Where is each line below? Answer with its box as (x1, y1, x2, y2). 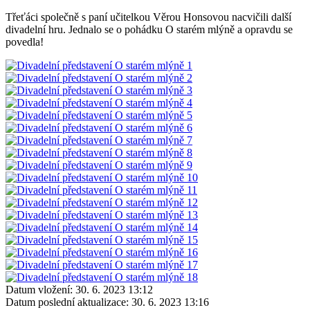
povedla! (6, 35, 44, 48)
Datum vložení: (6, 283, 73, 295)
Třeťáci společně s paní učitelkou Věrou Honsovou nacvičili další (6, 10, 291, 23)
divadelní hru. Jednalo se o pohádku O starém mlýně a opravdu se (6, 23, 293, 35)
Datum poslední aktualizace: (6, 295, 129, 308)
